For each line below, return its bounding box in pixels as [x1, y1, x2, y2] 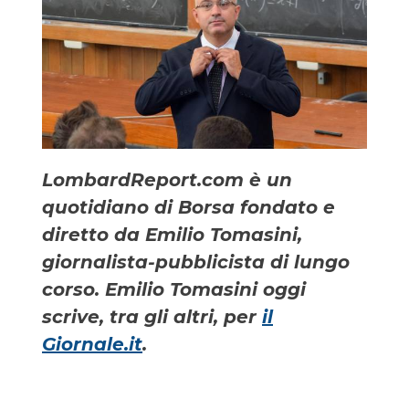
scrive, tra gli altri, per [42, 305, 262, 328]
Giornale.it [42, 332, 142, 355]
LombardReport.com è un [42, 168, 292, 191]
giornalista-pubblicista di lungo [42, 250, 350, 273]
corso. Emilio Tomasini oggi [42, 278, 306, 300]
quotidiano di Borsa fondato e [42, 195, 335, 218]
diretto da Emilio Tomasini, [42, 223, 302, 246]
